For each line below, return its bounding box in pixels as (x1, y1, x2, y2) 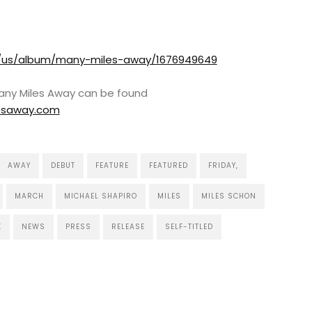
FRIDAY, (208, 159, 238, 171)
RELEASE (111, 221, 145, 232)
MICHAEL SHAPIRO (63, 190, 137, 201)
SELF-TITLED (164, 221, 213, 232)
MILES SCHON (201, 190, 256, 201)
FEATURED (148, 159, 188, 171)
